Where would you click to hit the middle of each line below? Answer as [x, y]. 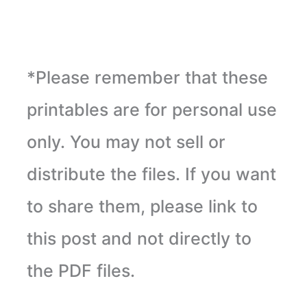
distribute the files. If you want [151, 174]
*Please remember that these [147, 78]
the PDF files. [81, 271]
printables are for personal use [151, 110]
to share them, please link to [142, 207]
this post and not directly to [139, 239]
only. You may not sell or [126, 142]
